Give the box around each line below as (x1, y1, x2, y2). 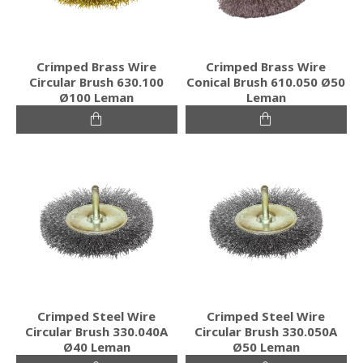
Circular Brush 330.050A (194, 322, 338, 340)
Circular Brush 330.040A (25, 322, 169, 340)
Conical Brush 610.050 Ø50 (186, 73, 346, 90)
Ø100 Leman (59, 88, 135, 105)
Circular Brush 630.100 (29, 73, 164, 90)
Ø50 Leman (232, 338, 300, 355)
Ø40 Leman (62, 338, 130, 355)
